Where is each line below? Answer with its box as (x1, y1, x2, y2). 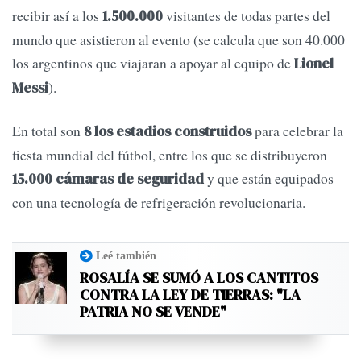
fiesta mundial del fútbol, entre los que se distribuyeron (12, 145, 327, 165)
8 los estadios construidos (81, 122, 255, 142)
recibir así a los (12, 5, 99, 25)
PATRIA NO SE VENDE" (80, 301, 226, 322)
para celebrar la (255, 121, 343, 141)
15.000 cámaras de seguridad (12, 169, 207, 189)
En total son (12, 121, 81, 141)
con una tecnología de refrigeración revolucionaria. (12, 193, 310, 213)
